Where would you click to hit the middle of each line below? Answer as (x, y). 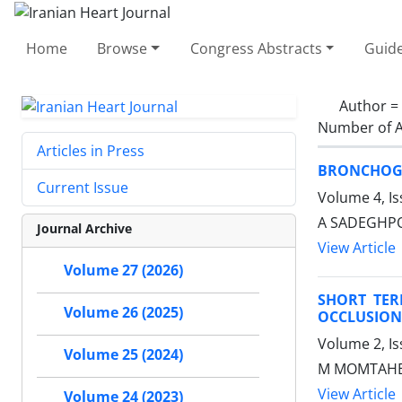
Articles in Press (91, 151)
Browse (122, 48)
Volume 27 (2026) (123, 271)
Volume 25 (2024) (123, 355)
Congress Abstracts (256, 48)
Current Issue (83, 188)
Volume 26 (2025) (123, 313)
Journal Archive (84, 229)
